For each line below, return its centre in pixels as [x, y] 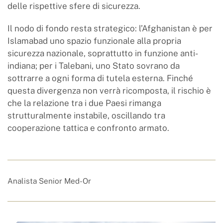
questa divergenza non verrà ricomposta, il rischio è [109, 91]
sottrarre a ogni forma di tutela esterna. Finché [100, 78]
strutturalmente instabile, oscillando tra [86, 115]
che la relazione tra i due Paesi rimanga [84, 103]
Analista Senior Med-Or [49, 181]
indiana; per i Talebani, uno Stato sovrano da [94, 66]
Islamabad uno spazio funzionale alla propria [94, 41]
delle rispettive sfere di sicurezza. [74, 6]
